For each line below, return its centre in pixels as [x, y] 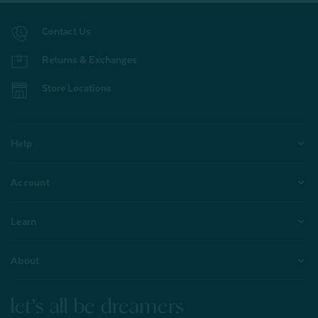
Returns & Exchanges [89, 60]
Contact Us [66, 32]
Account [30, 183]
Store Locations [77, 88]
